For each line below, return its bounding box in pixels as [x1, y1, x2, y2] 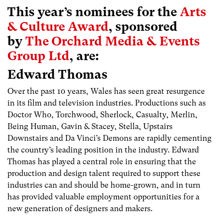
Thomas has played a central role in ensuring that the [7, 157, 196, 167]
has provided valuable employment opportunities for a [7, 192, 199, 202]
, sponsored [109, 19, 177, 34]
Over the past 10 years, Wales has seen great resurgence [7, 87, 205, 96]
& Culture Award [7, 19, 109, 34]
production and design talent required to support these [7, 169, 200, 178]
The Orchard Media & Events [25, 34, 200, 49]
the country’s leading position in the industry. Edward [7, 145, 199, 155]
